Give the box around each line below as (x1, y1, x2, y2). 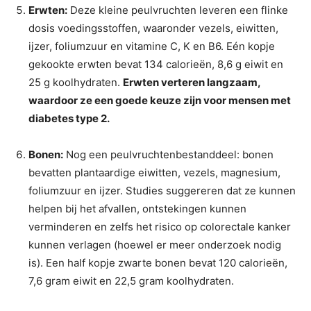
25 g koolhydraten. (28, 75, 123, 89)
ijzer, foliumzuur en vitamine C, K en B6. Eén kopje (28, 39, 275, 53)
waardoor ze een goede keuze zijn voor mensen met (28, 93, 291, 107)
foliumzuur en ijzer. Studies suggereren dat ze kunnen (28, 183, 296, 197)
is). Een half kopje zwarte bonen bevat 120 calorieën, (28, 255, 287, 269)
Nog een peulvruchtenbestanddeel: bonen (63, 147, 274, 161)
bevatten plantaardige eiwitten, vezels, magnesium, (28, 165, 280, 179)
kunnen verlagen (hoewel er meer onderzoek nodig (28, 237, 281, 251)
